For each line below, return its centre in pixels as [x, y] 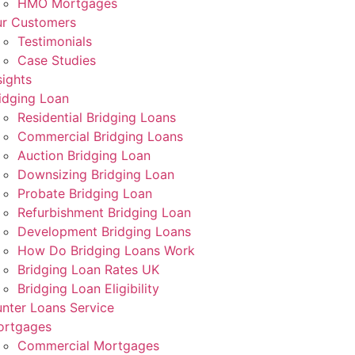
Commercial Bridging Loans [100, 136]
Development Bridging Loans [104, 231]
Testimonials [54, 41]
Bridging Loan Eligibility [88, 288]
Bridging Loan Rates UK [88, 269]
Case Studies [56, 60]
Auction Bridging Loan [84, 155]
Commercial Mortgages [88, 345]
